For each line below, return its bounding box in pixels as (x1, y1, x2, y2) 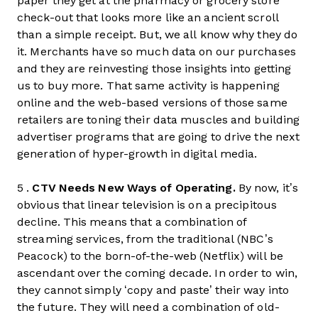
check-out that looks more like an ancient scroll (17, 11, 279, 23)
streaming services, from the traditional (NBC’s (17, 233, 273, 245)
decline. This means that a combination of (17, 216, 248, 228)
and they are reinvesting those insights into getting (17, 62, 292, 75)
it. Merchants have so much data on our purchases (17, 45, 296, 57)
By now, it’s (235, 182, 298, 194)
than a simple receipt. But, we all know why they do (17, 28, 298, 40)
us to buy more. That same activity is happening (17, 79, 280, 92)
